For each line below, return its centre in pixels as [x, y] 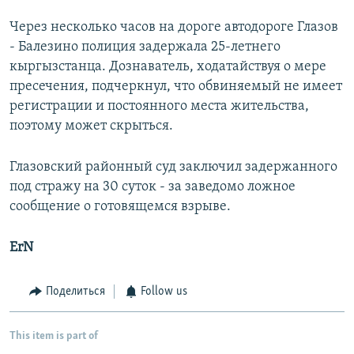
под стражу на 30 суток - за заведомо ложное [153, 187]
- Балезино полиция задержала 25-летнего [145, 47]
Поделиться [75, 292]
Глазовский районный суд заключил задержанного [173, 168]
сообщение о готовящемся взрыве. [120, 207]
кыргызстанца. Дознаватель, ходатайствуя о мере [168, 67]
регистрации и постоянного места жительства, [159, 107]
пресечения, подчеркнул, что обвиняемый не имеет [176, 87]
